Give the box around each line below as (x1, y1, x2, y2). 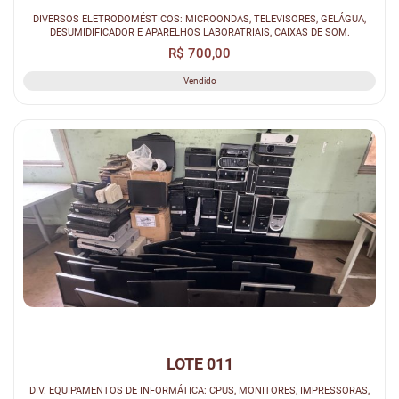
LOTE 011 (166, 354, 233, 373)
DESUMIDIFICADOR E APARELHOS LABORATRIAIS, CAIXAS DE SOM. (49, 25, 350, 38)
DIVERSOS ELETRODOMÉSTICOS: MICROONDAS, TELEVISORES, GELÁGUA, (33, 12, 366, 25)
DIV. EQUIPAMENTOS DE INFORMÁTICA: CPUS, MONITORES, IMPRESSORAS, (29, 383, 370, 396)
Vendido (183, 75, 216, 85)
